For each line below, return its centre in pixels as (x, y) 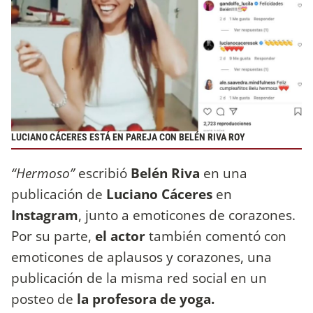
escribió (103, 173)
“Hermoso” (45, 173)
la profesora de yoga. (146, 298)
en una (224, 173)
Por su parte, (51, 235)
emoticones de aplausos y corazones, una (141, 256)
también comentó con (218, 235)
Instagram (45, 214)
